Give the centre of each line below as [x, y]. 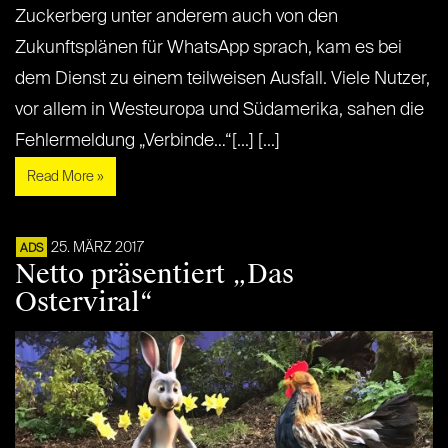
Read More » [65, 177]
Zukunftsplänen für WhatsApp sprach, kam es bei [208, 48]
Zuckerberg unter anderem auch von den [176, 17]
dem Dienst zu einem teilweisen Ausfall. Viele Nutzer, [222, 79]
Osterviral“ [84, 302]
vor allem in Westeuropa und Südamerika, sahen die [219, 110]
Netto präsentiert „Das [154, 274]
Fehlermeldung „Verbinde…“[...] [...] [147, 141]
